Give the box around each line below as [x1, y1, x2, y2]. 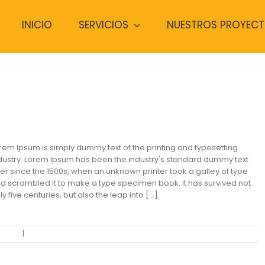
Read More [214, 228, 253, 238]
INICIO [22, 18, 52, 32]
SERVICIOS [79, 18, 128, 32]
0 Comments [27, 228, 75, 238]
